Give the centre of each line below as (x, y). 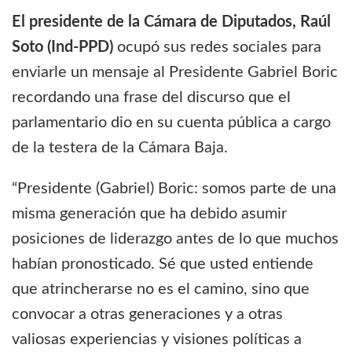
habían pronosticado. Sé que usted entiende (163, 264)
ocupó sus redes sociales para (217, 47)
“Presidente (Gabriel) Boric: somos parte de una (174, 188)
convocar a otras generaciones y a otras (147, 314)
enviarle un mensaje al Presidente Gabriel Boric (175, 72)
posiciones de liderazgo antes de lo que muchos (175, 238)
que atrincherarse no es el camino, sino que (161, 289)
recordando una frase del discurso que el (151, 97)
